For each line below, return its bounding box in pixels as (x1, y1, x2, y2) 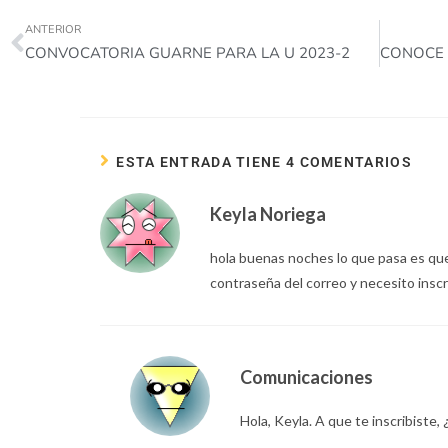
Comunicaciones (239, 366, 373, 389)
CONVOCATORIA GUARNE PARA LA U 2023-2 (25, 43, 350, 64)
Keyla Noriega (209, 203, 326, 226)
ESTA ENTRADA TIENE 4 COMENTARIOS (116, 154, 412, 171)
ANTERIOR (25, 22, 81, 38)
